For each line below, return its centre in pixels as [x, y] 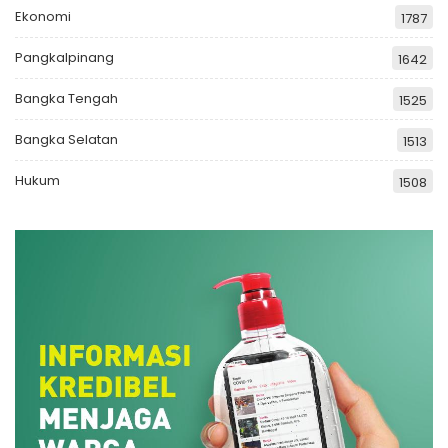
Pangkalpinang [64, 57]
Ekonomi [43, 16]
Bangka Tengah [66, 98]
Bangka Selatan [66, 139]
